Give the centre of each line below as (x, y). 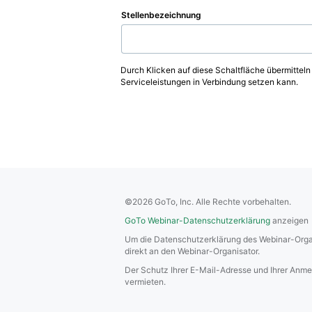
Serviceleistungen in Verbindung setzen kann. (209, 82)
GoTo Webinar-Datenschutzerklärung (197, 220)
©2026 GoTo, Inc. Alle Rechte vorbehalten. (208, 202)
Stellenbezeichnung (161, 15)
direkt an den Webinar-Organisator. (192, 251)
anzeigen (289, 220)
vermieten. (145, 282)
